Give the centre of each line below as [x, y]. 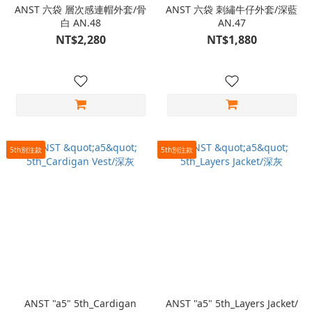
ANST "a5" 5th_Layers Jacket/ [232, 303]
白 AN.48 [80, 23]
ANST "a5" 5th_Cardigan [80, 303]
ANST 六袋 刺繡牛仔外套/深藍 [232, 9]
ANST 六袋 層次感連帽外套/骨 [80, 9]
